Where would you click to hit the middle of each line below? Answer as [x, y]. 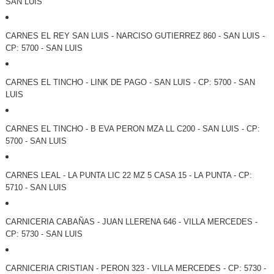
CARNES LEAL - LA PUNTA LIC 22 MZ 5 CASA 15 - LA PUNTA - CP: [128, 176]
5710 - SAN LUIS [36, 188]
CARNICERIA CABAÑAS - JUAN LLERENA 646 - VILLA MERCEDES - [131, 222]
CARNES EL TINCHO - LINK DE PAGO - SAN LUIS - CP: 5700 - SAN [130, 83]
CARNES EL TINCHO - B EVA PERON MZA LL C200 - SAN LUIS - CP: [132, 129]
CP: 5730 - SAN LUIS [44, 234]
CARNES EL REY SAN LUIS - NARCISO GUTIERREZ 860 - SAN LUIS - [135, 36]
